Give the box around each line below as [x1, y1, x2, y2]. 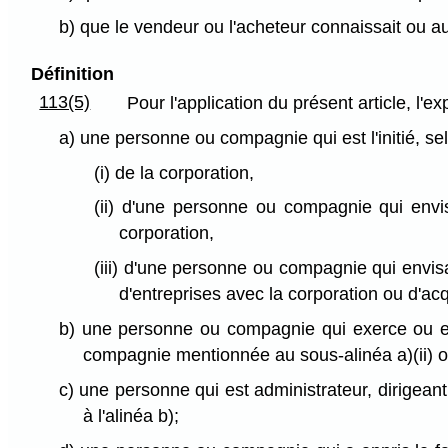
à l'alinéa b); [83, 405, 180, 426]
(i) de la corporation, [93, 162, 254, 183]
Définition [30, 63, 114, 84]
